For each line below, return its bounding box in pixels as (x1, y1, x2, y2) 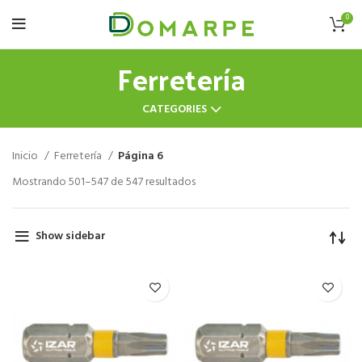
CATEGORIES (141, 100, 207, 119)
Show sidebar (35, 226, 106, 246)
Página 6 (118, 147, 163, 166)
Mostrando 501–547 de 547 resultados (12, 173, 196, 192)
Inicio (12, 147, 40, 166)
